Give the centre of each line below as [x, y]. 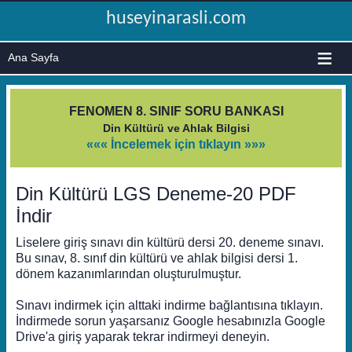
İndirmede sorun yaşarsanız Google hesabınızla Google [170, 321]
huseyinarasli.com [176, 19]
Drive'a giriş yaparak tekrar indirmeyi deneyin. [143, 337]
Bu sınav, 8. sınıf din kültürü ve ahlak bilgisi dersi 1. [157, 258]
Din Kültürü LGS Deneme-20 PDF [156, 194]
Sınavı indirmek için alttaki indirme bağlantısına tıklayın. [169, 305]
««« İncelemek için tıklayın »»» [176, 144]
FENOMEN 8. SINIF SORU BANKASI [176, 111]
